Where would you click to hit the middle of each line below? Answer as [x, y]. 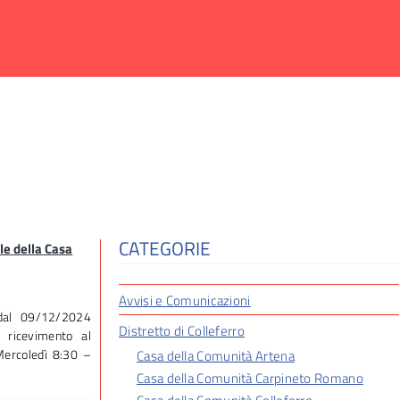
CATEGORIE [165, 248]
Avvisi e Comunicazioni [185, 300]
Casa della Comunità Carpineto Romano [250, 378]
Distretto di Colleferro [182, 331]
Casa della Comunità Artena [216, 356]
